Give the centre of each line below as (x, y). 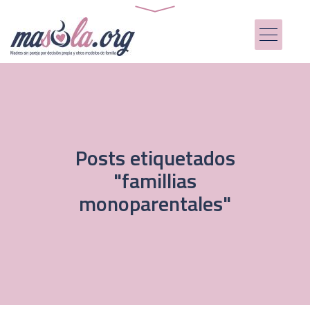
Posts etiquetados (155, 157)
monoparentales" (155, 203)
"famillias (155, 180)
